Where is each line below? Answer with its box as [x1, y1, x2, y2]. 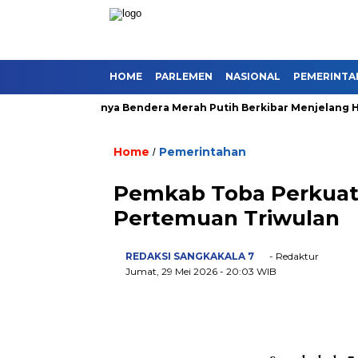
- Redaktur [267, 250, 319, 262]
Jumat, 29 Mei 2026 [125, 265, 220, 277]
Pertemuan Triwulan [113, 205, 340, 231]
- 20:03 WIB [220, 265, 276, 277]
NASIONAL [225, 70, 280, 82]
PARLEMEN [155, 70, 213, 82]
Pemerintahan [159, 145, 246, 159]
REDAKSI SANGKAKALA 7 [125, 250, 254, 262]
